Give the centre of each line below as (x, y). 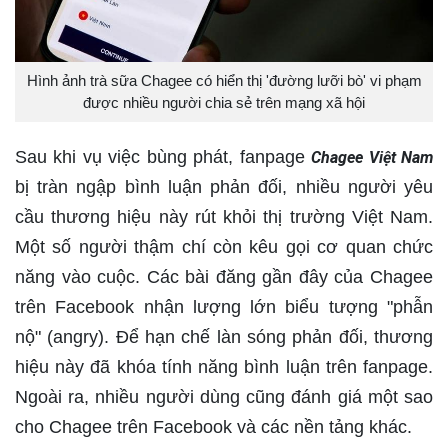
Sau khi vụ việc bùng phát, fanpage (163, 156)
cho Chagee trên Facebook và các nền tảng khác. (213, 426)
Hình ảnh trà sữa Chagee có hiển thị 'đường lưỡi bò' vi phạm (224, 80)
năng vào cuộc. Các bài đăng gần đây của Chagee (224, 276)
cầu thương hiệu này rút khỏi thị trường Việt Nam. (224, 216)
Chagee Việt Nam (372, 157)
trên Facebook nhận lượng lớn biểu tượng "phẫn (224, 306)
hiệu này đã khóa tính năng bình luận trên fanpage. (224, 366)
